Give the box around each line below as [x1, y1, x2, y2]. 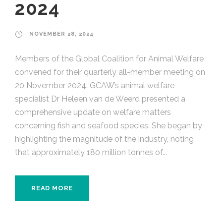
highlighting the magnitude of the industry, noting [15, 134, 194, 144]
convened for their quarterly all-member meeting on [15, 67, 205, 77]
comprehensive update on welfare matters [15, 108, 171, 117]
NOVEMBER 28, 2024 [29, 31, 94, 38]
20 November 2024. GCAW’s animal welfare [15, 81, 174, 91]
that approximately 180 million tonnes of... [15, 148, 167, 158]
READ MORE [31, 184, 73, 192]
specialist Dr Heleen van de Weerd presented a [15, 94, 185, 104]
